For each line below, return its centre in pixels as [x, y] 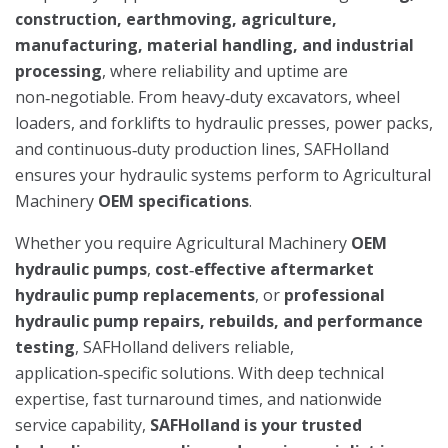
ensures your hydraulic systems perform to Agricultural [223, 174]
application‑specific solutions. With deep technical [199, 372]
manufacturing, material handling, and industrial [214, 44]
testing [45, 346]
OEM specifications [173, 200]
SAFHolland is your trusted [256, 424]
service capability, [82, 424]
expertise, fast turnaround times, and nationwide [198, 398]
